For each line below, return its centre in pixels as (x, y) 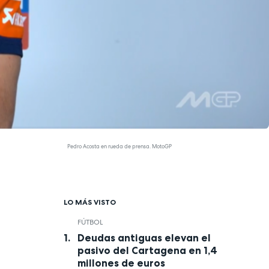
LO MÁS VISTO (90, 202)
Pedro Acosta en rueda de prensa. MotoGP (119, 146)
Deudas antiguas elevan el (144, 238)
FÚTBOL (90, 222)
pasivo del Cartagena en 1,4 (147, 251)
